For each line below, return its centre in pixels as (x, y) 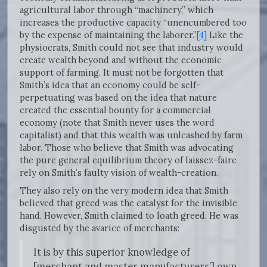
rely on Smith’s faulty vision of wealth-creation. (119, 173)
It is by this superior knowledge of (112, 252)
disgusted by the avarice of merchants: (101, 228)
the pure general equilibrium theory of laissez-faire (128, 160)
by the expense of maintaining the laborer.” (108, 35)
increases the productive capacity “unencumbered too (133, 23)
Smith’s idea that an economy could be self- (110, 85)
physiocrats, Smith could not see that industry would (131, 48)
